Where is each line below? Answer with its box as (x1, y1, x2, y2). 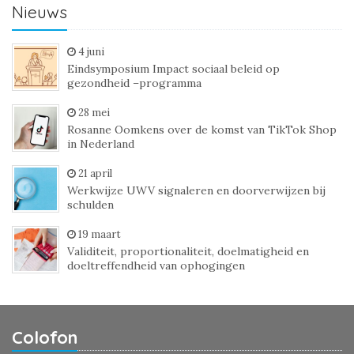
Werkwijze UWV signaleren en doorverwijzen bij (67, 183, 326, 198)
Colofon (12, 326, 77, 348)
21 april (78, 167, 112, 180)
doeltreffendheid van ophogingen (67, 258, 245, 273)
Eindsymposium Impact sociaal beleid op (67, 62, 280, 76)
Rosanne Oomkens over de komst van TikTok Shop (67, 122, 337, 137)
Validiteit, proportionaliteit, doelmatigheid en (67, 244, 309, 258)
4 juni (78, 45, 104, 58)
